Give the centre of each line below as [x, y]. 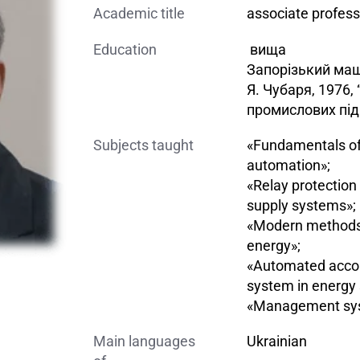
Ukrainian [277, 341]
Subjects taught [144, 145]
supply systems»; [302, 205]
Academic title [139, 14]
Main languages [145, 341]
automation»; [289, 165]
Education [125, 49]
